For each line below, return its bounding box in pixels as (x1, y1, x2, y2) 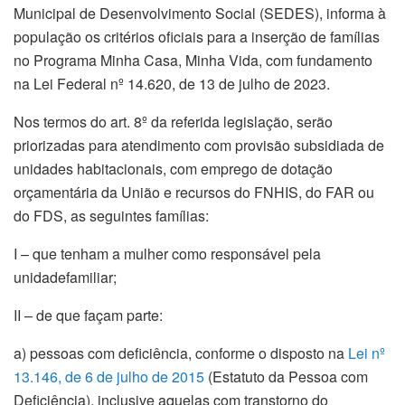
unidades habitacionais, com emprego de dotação (14, 157, 333, 179)
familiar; (66, 266, 117, 287)
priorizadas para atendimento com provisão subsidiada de (14, 134, 384, 155)
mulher (124, 242, 168, 264)
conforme (195, 342, 255, 363)
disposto (270, 342, 325, 363)
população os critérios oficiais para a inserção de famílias (14, 25, 380, 47)
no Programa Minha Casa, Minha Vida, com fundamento (14, 49, 372, 71)
